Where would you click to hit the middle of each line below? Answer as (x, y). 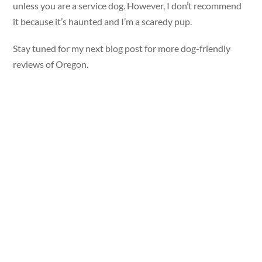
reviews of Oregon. (51, 64)
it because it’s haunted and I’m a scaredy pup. (103, 22)
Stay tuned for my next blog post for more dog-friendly (122, 49)
